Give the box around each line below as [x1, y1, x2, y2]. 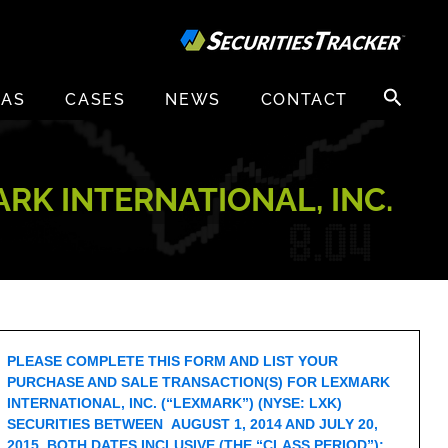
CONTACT [260, 90, 348, 110]
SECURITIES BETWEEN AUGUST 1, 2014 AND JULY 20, [7, 416, 379, 432]
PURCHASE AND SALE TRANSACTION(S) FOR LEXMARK [7, 374, 391, 390]
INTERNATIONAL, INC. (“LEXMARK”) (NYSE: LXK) [7, 395, 343, 411]
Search [377, 80, 421, 97]
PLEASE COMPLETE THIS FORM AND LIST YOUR [7, 353, 339, 369]
